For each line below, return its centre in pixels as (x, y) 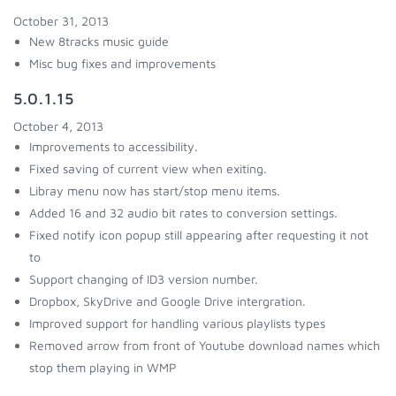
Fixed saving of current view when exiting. (148, 168)
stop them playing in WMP (103, 367)
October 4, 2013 (58, 126)
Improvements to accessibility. (114, 146)
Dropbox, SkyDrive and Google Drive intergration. (168, 301)
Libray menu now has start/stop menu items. (155, 190)
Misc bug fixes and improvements (122, 63)
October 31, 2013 (61, 21)
